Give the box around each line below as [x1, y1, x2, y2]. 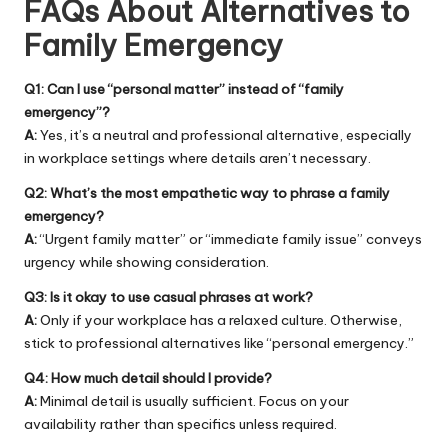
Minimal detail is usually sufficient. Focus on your [37, 391, 349, 410]
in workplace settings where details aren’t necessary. [24, 148, 371, 167]
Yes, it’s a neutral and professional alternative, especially [37, 125, 412, 144]
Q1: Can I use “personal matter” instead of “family [24, 79, 344, 98]
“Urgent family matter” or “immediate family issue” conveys [37, 229, 422, 248]
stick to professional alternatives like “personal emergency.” [24, 333, 414, 352]
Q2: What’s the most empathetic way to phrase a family [24, 183, 390, 202]
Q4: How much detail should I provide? [24, 368, 272, 387]
